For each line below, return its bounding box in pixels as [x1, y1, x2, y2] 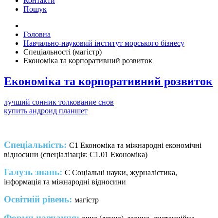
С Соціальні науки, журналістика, [65, 168, 177, 177]
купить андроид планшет [4, 106, 88, 115]
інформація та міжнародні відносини [4, 177, 126, 186]
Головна [23, 30, 51, 38]
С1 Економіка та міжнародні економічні [69, 141, 201, 149]
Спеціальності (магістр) [23, 48, 102, 56]
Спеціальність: [4, 139, 69, 150]
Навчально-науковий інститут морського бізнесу [23, 39, 184, 47]
